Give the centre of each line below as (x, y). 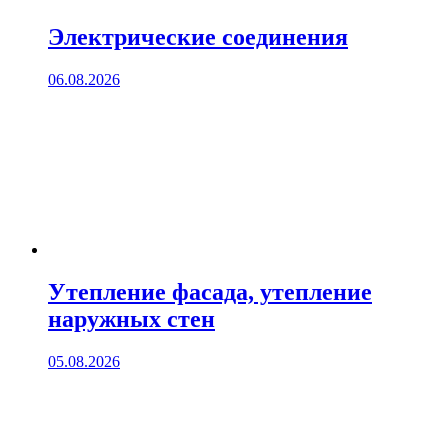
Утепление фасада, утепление (210, 291)
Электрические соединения (198, 36)
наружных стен (131, 318)
